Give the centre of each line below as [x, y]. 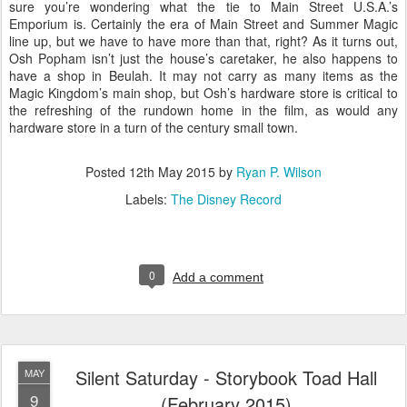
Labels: [148, 199]
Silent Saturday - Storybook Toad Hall [226, 378]
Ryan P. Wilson [279, 172]
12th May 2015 [172, 172]
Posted [107, 172]
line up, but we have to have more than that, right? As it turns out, [203, 41]
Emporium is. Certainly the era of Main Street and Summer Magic [203, 24]
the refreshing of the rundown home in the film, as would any [203, 110]
